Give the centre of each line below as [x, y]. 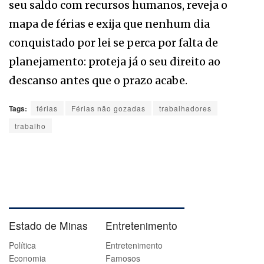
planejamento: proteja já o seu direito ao [115, 61]
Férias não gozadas [108, 108]
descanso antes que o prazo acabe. [98, 80]
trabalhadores [185, 108]
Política [22, 245]
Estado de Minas [48, 225]
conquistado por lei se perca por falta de [113, 42]
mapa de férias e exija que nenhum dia [109, 24]
